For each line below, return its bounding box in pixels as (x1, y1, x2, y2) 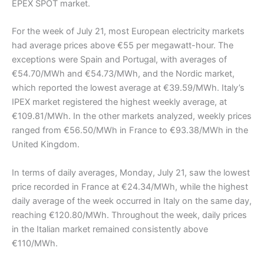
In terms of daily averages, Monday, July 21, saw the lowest (12, 167, 250, 178)
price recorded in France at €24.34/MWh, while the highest (12, 181, 248, 192)
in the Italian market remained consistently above (12, 223, 208, 235)
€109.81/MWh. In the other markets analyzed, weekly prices (12, 111, 252, 122)
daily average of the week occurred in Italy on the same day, (12, 195, 252, 206)
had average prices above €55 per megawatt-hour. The (12, 40, 233, 51)
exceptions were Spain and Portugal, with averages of (12, 54, 227, 65)
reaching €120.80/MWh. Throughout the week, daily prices (12, 209, 247, 220)
